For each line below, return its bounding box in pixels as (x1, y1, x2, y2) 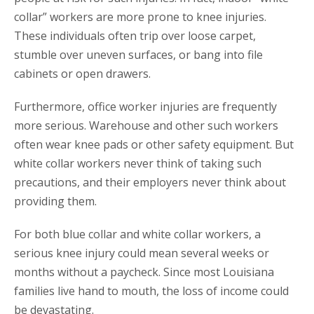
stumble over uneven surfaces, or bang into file (14, 47, 263, 63)
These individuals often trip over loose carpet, (14, 28, 256, 44)
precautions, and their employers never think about (14, 175, 286, 191)
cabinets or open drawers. (14, 66, 151, 82)
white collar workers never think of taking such (14, 156, 261, 172)
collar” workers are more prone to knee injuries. (14, 9, 266, 25)
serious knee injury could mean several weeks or (14, 245, 269, 261)
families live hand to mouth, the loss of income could (14, 283, 289, 299)
